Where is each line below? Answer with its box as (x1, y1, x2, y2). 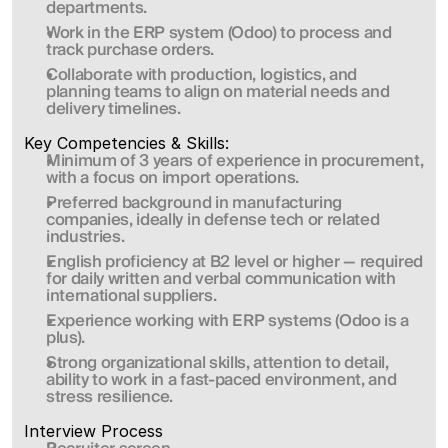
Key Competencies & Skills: (24, 133, 229, 153)
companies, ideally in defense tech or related (46, 206, 380, 234)
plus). (46, 324, 86, 352)
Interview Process (24, 421, 168, 441)
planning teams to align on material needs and (46, 78, 390, 106)
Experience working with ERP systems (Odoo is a (46, 307, 410, 335)
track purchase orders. (46, 36, 214, 64)
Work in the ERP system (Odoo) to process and (46, 19, 392, 47)
